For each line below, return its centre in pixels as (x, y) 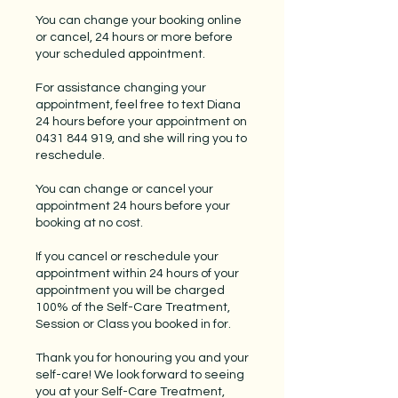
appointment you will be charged (130, 291)
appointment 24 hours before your (133, 206)
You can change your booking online (139, 20)
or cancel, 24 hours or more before (134, 37)
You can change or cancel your (124, 189)
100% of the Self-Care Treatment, (133, 307)
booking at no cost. (89, 223)
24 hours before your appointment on (141, 122)
